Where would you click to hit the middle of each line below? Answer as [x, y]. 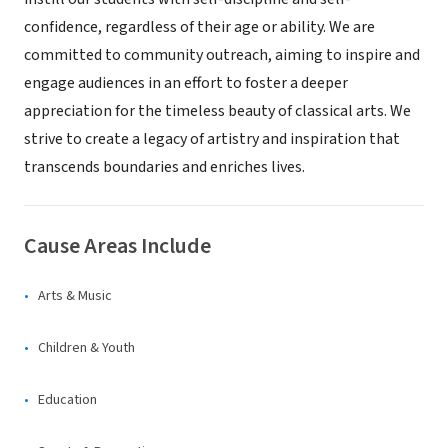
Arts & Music [75, 296]
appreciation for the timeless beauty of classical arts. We [217, 111]
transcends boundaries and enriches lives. [164, 167]
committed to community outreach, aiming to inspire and [222, 55]
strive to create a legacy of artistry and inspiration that [212, 139]
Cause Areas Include [117, 246]
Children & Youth [86, 348]
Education [67, 400]
